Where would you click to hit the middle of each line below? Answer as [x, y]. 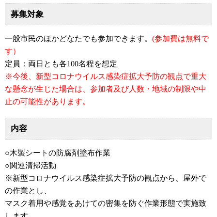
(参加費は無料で [180, 39]
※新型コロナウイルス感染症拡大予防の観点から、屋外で [106, 178]
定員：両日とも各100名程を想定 [61, 64]
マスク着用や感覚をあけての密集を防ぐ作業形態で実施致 [106, 203]
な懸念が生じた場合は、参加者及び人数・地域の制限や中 [106, 89]
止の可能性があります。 [47, 102]
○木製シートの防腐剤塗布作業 [58, 153]
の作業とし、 [28, 191]
